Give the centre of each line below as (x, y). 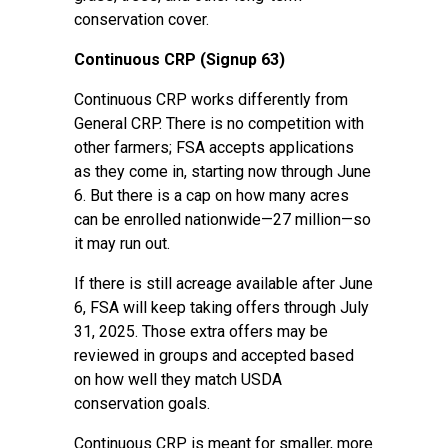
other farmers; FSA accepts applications (214, 147)
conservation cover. (141, 19)
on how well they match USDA (178, 379)
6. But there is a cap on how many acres (211, 195)
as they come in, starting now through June (222, 171)
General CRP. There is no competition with (219, 123)
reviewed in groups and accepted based (214, 355)
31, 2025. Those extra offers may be (201, 331)
